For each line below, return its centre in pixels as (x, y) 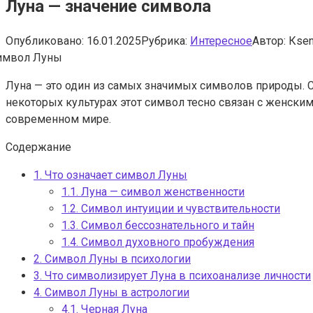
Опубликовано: (45, 41)
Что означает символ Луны (115, 175)
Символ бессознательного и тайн (166, 225)
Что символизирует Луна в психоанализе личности (176, 275)
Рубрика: (164, 41)
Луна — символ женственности (161, 191)
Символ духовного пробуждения (166, 242)
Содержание (38, 147)
